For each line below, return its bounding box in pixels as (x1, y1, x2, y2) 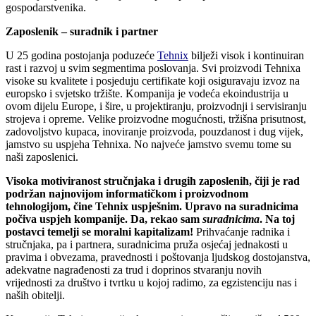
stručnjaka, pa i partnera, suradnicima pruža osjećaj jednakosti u (6, 238, 288, 250)
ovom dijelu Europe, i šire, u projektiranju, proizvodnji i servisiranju (6, 99, 307, 112)
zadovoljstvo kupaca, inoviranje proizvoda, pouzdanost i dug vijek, (6, 125, 303, 138)
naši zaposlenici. (6, 150, 78, 163)
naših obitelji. (6, 288, 65, 301)
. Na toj (260, 212, 295, 225)
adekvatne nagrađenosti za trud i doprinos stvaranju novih (6, 263, 262, 276)
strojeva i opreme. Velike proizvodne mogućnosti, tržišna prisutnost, (6, 112, 306, 125)
